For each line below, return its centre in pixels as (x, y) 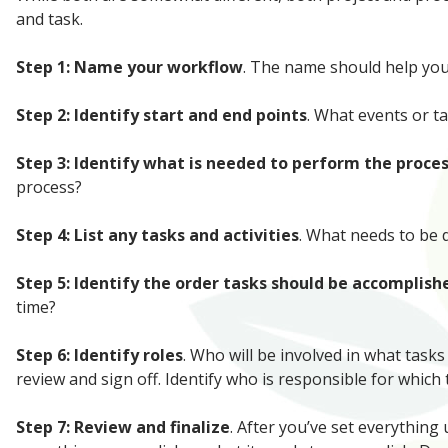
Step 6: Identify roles (99, 355)
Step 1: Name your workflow (129, 67)
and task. (49, 19)
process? (49, 187)
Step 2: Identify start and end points (161, 115)
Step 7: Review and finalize (123, 427)
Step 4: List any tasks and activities (157, 235)
